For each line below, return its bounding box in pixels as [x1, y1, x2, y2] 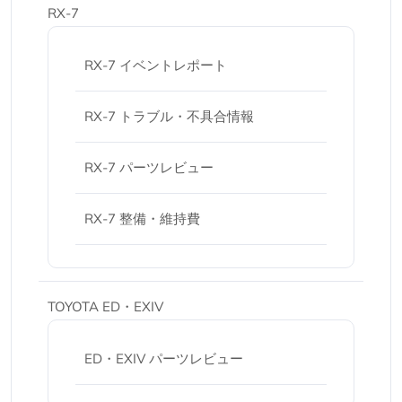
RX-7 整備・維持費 [84, 210, 200, 227]
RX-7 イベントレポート [84, 57, 227, 74]
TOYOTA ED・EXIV [48, 298, 163, 315]
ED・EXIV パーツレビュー [84, 350, 243, 367]
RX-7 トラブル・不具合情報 [84, 108, 254, 125]
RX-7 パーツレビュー [84, 159, 214, 176]
